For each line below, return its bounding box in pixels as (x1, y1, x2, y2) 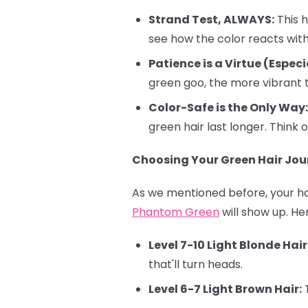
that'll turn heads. (148, 256, 243, 272)
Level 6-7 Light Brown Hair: (148, 280, 302, 297)
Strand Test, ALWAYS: (148, 11, 274, 27)
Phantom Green (132, 203, 219, 220)
